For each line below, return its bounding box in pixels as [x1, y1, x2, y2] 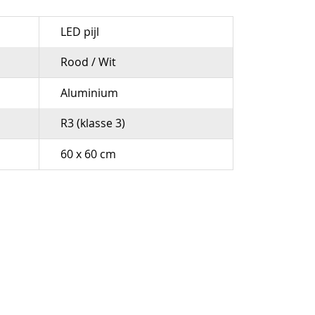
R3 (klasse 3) [60, 116, 125, 131]
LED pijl [60, 25, 99, 39]
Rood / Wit [60, 55, 116, 70]
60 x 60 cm [60, 147, 116, 162]
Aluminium [60, 86, 118, 101]
